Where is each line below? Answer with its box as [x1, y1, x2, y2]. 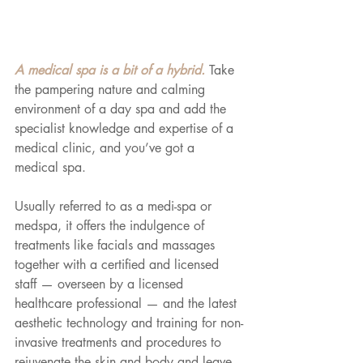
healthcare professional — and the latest [15, 295, 241, 313]
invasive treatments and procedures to [15, 334, 225, 352]
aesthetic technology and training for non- [15, 314, 243, 332]
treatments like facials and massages [15, 237, 219, 254]
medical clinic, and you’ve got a [15, 139, 199, 157]
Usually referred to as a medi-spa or [15, 198, 216, 216]
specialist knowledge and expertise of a [15, 120, 237, 138]
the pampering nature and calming [15, 81, 209, 99]
